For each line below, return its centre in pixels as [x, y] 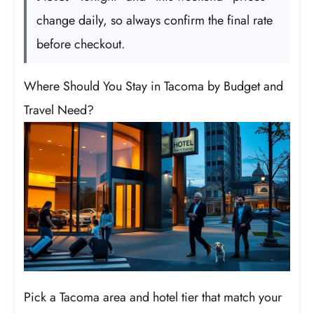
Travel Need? [59, 110]
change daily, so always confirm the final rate [155, 20]
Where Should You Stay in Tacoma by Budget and [154, 86]
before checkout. [81, 44]
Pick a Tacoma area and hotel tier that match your [153, 298]
